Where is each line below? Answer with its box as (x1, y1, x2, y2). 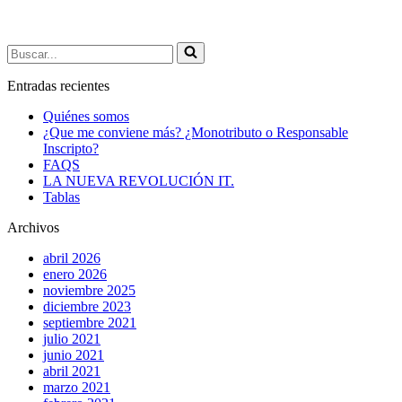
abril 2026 (43, 249, 100, 266)
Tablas (43, 188, 80, 205)
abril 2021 (43, 363, 100, 379)
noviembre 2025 (43, 282, 135, 298)
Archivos (7, 219, 59, 235)
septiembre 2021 (43, 314, 136, 330)
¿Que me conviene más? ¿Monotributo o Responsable (43, 124, 348, 140)
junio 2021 (43, 346, 104, 363)
